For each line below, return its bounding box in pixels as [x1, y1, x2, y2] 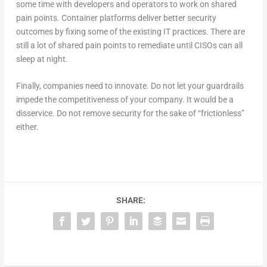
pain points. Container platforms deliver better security [15, 13, 216, 23]
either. [15, 122, 39, 132]
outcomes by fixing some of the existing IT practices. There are [15, 26, 245, 36]
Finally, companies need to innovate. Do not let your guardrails [15, 81, 244, 91]
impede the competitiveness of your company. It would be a [15, 95, 234, 105]
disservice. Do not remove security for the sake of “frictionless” [15, 108, 244, 119]
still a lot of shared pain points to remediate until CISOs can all [15, 40, 243, 50]
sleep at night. [15, 54, 68, 64]
